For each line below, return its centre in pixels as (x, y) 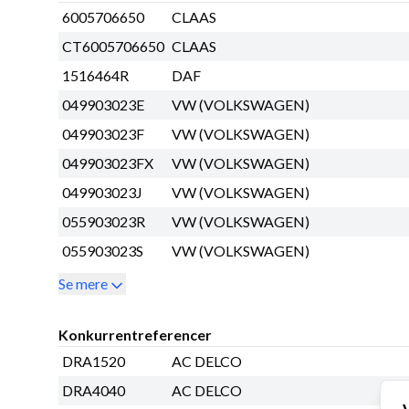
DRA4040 (94, 391)
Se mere (83, 284)
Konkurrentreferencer (135, 335)
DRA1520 (94, 362)
